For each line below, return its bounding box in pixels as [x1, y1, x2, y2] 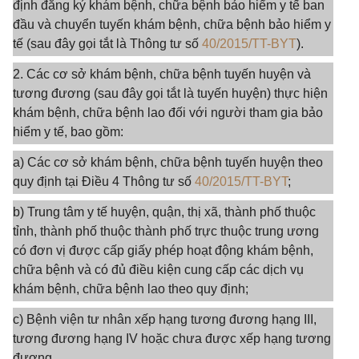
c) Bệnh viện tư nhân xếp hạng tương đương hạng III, [13, 313, 317, 326]
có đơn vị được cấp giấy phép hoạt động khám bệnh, [13, 244, 313, 257]
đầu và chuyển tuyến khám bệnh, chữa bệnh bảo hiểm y [13, 18, 331, 31]
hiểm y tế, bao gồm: [13, 125, 123, 139]
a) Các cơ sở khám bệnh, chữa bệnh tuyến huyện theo [13, 155, 323, 169]
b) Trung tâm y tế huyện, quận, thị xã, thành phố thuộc [13, 205, 316, 219]
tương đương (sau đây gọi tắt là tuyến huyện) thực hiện [13, 87, 328, 100]
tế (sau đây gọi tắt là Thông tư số [13, 37, 202, 50]
